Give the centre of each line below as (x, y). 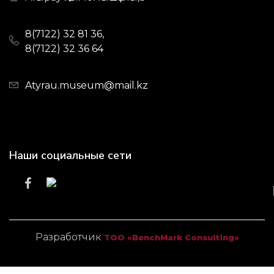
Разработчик (69, 237)
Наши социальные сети (70, 155)
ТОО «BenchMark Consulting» (171, 237)
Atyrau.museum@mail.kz (87, 85)
